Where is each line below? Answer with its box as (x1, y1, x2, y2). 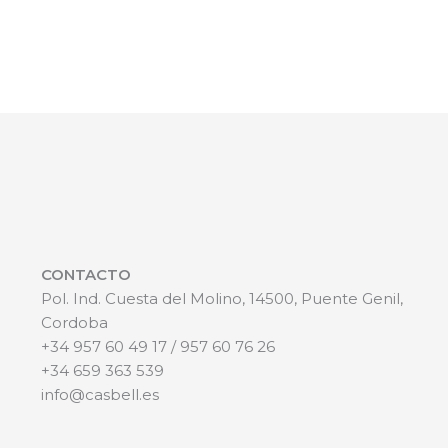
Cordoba (40, 312, 108, 332)
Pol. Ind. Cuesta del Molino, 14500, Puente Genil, (40, 288, 403, 308)
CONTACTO (40, 264, 131, 284)
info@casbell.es (40, 384, 159, 404)
